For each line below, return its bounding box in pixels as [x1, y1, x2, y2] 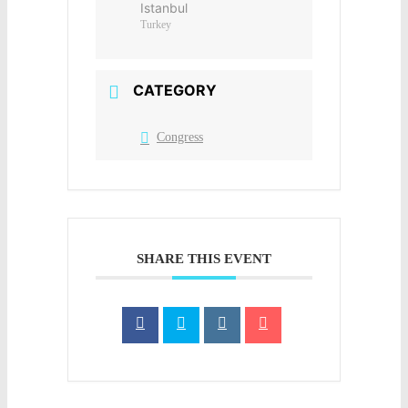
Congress [157, 130, 203, 145]
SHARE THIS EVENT [137, 251, 271, 267]
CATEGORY [133, 80, 217, 99]
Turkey [140, 17, 171, 31]
